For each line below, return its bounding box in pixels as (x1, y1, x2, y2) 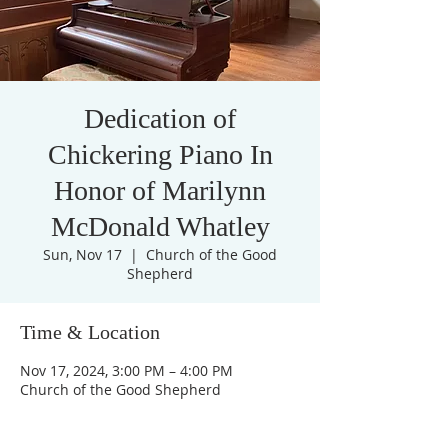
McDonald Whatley (50, 211, 270, 242)
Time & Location (20, 321, 160, 343)
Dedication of (84, 103, 236, 134)
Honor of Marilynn (54, 175, 266, 206)
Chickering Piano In (47, 139, 273, 170)
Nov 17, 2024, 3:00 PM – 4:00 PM (20, 361, 233, 380)
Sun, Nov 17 (43, 245, 122, 264)
